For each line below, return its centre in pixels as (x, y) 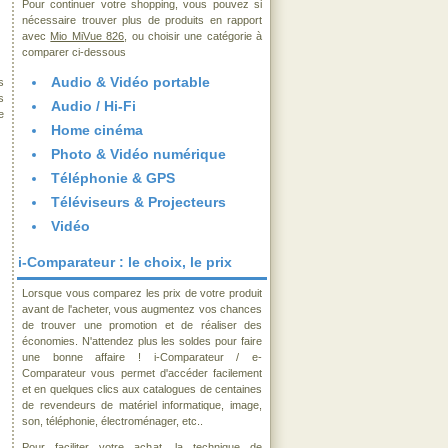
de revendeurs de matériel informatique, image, (142, 405)
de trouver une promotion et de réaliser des (142, 325)
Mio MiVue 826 (87, 36)
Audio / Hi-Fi (93, 106)
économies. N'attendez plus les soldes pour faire (142, 341)
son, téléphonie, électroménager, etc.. (112, 421)
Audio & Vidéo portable (130, 82)
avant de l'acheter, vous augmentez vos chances (142, 309)
